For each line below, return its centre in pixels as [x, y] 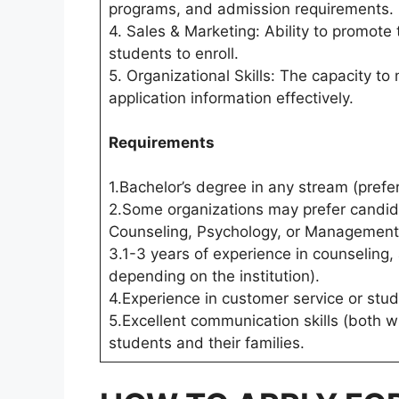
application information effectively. [231, 98]
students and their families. [206, 343]
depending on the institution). [214, 277]
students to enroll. [173, 54]
